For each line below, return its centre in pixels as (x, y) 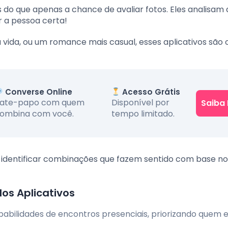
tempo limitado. (143, 114)
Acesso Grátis (150, 92)
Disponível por (141, 103)
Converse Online (38, 92)
